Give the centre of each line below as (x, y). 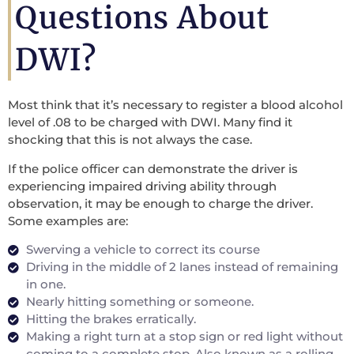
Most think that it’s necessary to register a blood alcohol (175, 105)
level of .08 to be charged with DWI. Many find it (150, 122)
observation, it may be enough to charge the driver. (160, 203)
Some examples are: (68, 220)
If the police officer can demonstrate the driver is (153, 168)
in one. (45, 284)
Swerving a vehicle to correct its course (143, 250)
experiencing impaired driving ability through (142, 186)
